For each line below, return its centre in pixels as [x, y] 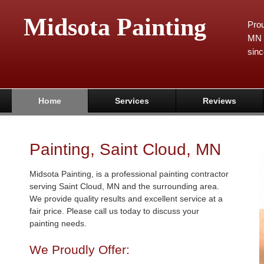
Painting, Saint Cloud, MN [125, 149]
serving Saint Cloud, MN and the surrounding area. [124, 186]
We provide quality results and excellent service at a [126, 199]
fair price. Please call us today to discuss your [114, 211]
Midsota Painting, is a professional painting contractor [129, 174]
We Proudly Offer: [80, 250]
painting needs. [58, 223]
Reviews [220, 101]
